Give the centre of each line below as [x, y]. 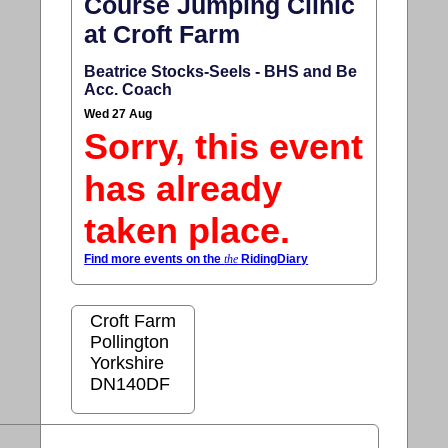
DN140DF [130, 383]
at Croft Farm [162, 34]
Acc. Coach [128, 89]
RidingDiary [273, 258]
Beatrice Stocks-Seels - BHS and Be [221, 71]
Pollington [130, 341]
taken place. [187, 230]
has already [183, 188]
